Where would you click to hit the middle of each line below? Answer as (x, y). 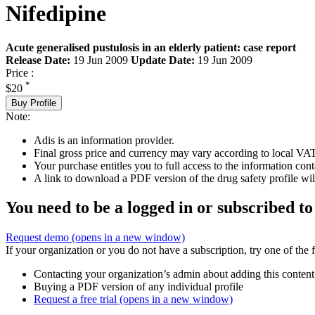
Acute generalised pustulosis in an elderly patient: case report (151, 48)
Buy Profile (34, 103)
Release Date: (38, 60)
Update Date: (163, 60)
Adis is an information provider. (104, 140)
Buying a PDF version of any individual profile (139, 287)
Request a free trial (77, 300)
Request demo (39, 238)
